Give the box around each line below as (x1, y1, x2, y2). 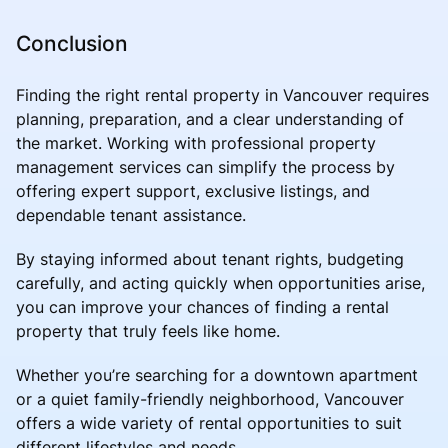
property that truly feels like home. (16, 320, 280, 341)
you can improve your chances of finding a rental (16, 296, 389, 317)
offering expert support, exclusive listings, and (16, 180, 370, 201)
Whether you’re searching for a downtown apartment (16, 364, 418, 385)
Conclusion (16, 30, 128, 56)
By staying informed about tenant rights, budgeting (16, 248, 404, 269)
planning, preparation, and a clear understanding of (16, 108, 404, 129)
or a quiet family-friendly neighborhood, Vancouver (16, 388, 404, 409)
